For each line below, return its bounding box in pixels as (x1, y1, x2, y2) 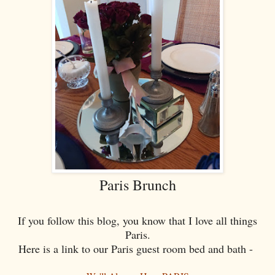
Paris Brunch (99, 175, 176, 195)
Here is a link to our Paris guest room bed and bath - (18, 241, 257, 257)
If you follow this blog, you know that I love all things (18, 213, 257, 228)
